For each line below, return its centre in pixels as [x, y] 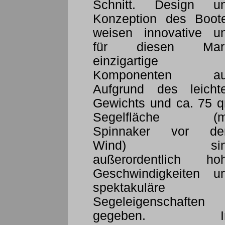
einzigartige [126, 61]
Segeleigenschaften [149, 202]
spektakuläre [129, 188]
